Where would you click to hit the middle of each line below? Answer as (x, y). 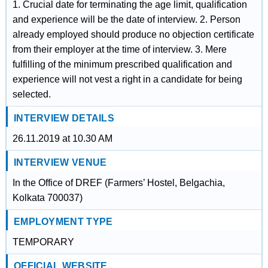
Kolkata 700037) (47, 198)
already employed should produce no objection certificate (133, 34)
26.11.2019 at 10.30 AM (62, 138)
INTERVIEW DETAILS (64, 118)
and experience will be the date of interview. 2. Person (126, 19)
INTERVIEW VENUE (60, 162)
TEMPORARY (43, 242)
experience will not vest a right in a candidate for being (127, 79)
